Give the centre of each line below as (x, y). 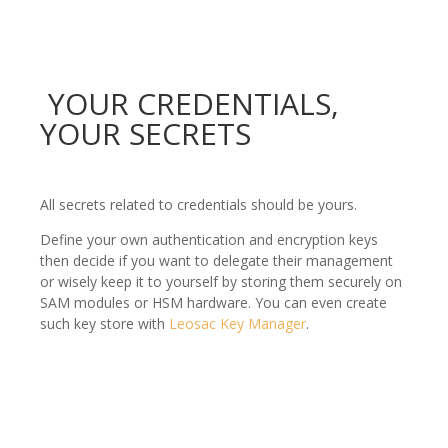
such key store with (104, 324)
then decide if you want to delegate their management (216, 261)
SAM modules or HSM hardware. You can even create (213, 303)
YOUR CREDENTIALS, (189, 104)
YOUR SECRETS (145, 134)
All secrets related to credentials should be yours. (198, 205)
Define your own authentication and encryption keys (209, 240)
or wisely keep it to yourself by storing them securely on (221, 282)
